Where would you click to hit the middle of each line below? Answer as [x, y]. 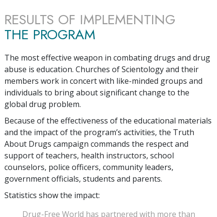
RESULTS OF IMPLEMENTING [90, 19]
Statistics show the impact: [52, 195]
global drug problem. [43, 104]
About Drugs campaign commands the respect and [96, 144]
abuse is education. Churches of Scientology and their [101, 69]
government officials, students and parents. [83, 178]
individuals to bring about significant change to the [97, 92]
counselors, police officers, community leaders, [89, 167]
